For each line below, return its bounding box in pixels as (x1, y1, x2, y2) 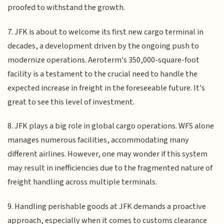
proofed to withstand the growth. (7, 1, 125, 14)
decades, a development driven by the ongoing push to (7, 39, 199, 52)
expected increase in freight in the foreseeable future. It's (7, 81, 205, 94)
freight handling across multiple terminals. (7, 176, 157, 188)
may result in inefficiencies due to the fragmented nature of (7, 162, 213, 174)
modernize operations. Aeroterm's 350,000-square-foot (7, 53, 200, 66)
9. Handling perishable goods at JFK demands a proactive (7, 200, 206, 212)
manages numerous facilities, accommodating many (7, 134, 189, 146)
